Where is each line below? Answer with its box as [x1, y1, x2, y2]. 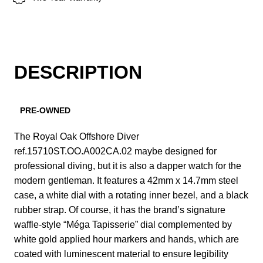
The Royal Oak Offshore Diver [14, 131, 139, 141]
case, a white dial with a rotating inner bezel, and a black [14, 190, 248, 200]
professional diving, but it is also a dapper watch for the [14, 160, 241, 171]
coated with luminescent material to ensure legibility [14, 248, 228, 259]
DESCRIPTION [14, 62, 142, 83]
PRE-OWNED [20, 105, 70, 115]
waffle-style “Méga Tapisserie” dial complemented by [14, 219, 232, 230]
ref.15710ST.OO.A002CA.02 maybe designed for [14, 146, 217, 156]
